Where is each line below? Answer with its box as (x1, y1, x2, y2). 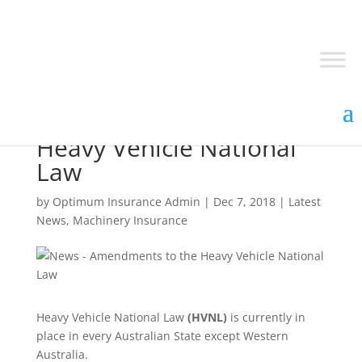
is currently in (226, 309, 305, 325)
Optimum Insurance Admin (52, 194, 200, 209)
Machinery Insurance (72, 213, 187, 228)
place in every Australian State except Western (36, 328, 288, 343)
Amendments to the (36, 107, 262, 140)
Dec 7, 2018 (213, 194, 276, 209)
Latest (288, 194, 321, 209)
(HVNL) (187, 309, 227, 325)
